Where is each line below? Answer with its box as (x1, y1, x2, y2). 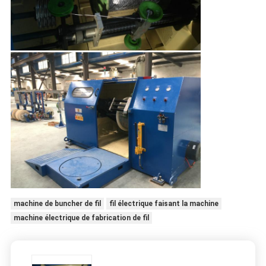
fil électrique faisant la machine (109, 199, 218, 208)
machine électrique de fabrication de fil (13, 214, 149, 223)
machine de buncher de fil (13, 199, 101, 208)
